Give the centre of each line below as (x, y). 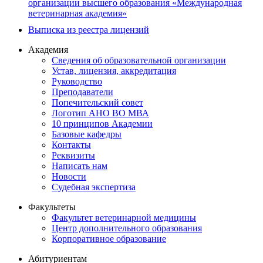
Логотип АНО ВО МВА (100, 113)
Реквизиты (73, 155)
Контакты (71, 144)
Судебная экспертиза (94, 187)
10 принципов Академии (102, 123)
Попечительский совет (97, 102)
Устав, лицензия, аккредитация (114, 70)
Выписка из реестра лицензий (89, 29)
